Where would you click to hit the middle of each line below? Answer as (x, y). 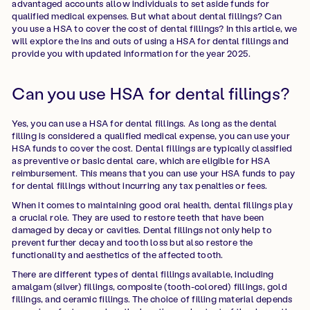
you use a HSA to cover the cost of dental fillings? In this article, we (155, 28)
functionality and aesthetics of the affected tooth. (118, 255)
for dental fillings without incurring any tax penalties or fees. (140, 185)
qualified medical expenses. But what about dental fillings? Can (147, 16)
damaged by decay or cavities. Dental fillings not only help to (142, 230)
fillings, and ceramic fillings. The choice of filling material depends (152, 299)
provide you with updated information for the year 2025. (131, 53)
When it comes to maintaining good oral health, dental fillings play (152, 205)
